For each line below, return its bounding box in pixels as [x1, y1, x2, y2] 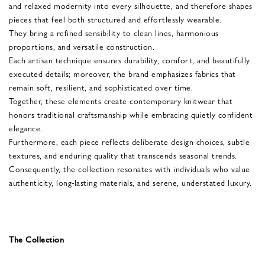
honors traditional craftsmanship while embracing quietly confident [9, 108, 253, 120]
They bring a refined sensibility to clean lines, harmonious [9, 26, 219, 38]
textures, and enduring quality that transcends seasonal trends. [9, 148, 237, 161]
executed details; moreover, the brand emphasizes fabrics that [9, 67, 236, 79]
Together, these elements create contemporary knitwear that [9, 94, 232, 106]
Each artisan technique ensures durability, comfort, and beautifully [9, 53, 250, 66]
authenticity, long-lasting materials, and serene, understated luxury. [9, 176, 252, 188]
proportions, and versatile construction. [9, 40, 154, 52]
